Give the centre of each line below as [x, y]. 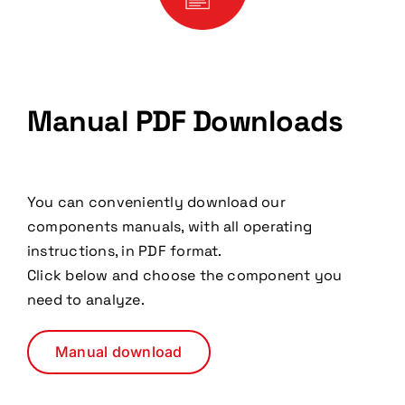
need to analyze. [85, 300]
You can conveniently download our [156, 202]
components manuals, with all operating [170, 226]
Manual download [118, 352]
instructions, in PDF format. [124, 251]
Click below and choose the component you [184, 275]
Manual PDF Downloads [185, 121]
